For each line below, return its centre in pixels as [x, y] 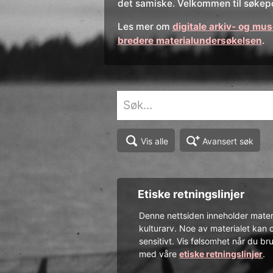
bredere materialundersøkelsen [190, 41]
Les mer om [145, 27]
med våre [159, 253]
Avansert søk [228, 141]
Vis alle [154, 141]
